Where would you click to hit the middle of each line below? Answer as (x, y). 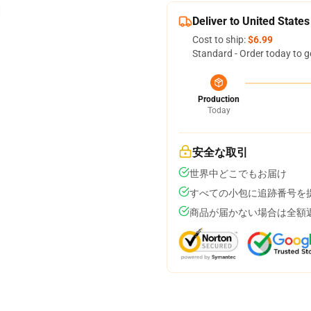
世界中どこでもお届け (238, 174)
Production (219, 99)
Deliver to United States (251, 21)
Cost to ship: (220, 40)
